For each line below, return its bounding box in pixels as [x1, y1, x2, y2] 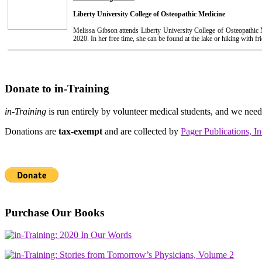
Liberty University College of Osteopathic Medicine [73, 9, 225, 18]
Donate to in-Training [5, 82, 109, 95]
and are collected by [102, 126, 181, 136]
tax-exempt [58, 126, 102, 136]
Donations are [5, 126, 58, 136]
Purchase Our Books [5, 206, 104, 219]
